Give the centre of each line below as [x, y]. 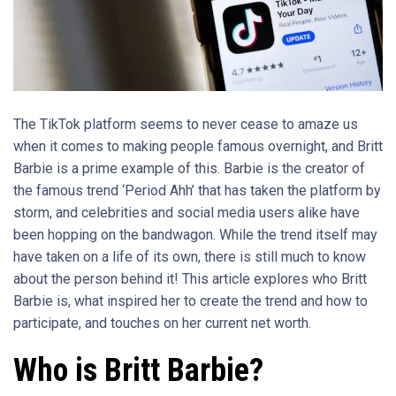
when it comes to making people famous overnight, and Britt [198, 147]
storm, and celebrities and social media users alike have [187, 213]
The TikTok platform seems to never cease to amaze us [186, 125]
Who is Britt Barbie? [138, 371]
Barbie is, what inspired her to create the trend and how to [190, 301]
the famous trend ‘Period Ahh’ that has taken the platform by [197, 191]
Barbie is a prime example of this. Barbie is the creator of [189, 169]
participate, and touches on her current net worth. [162, 324]
